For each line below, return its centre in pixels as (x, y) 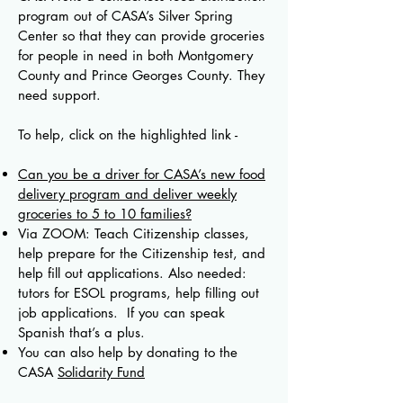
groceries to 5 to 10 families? (105, 214)
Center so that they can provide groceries (141, 36)
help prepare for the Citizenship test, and (142, 253)
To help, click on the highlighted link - (128, 134)
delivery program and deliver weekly (127, 194)
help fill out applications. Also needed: (132, 273)
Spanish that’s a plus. (81, 332)
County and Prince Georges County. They (141, 75)
